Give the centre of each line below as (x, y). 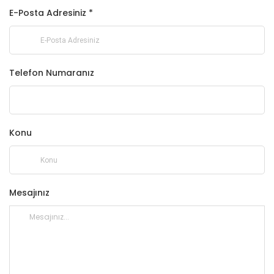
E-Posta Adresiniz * (51, 13)
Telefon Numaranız (52, 73)
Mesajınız (29, 193)
